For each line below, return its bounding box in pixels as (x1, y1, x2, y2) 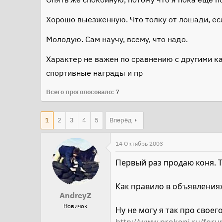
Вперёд (110, 116, 132, 124)
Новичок (63, 202, 88, 210)
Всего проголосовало (46, 88, 112, 96)
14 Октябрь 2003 (115, 140, 163, 147)
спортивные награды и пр (46, 68, 143, 78)
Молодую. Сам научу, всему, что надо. (46, 34, 188, 44)
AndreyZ (59, 190, 92, 200)
